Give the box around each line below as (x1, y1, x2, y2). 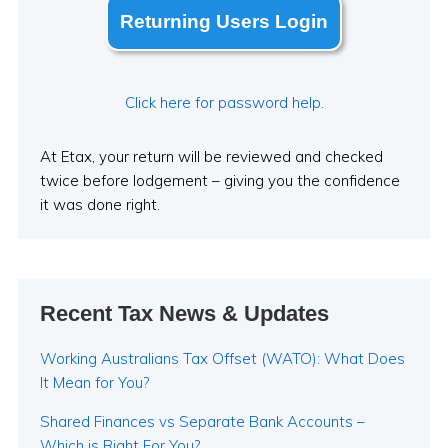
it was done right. (39, 195, 160, 215)
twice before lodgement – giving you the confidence (39, 171, 400, 191)
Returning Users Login (120, 11, 328, 33)
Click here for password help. (124, 93, 324, 113)
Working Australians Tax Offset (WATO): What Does (39, 349, 405, 369)
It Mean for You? (39, 373, 149, 393)
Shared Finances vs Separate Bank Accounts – (39, 412, 365, 432)
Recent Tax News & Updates (39, 301, 329, 327)
